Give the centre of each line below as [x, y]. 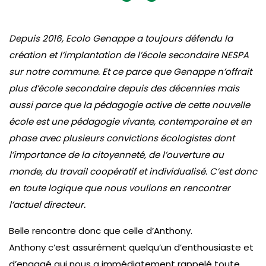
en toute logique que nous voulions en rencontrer [120, 188]
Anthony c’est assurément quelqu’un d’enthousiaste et [131, 247]
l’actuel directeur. [47, 205]
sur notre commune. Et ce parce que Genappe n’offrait [130, 72]
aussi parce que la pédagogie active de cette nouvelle [129, 105]
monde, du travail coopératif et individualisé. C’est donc [133, 171]
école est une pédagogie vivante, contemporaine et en [130, 121]
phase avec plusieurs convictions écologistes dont [122, 138]
